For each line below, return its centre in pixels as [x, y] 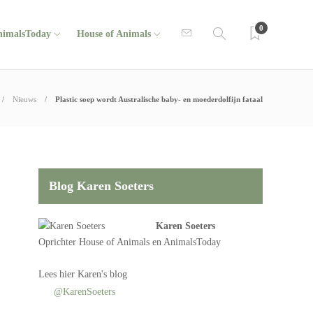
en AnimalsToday [185, 242]
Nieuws [24, 99]
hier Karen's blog [94, 274]
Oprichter [59, 242]
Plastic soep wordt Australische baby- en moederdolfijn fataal [159, 99]
